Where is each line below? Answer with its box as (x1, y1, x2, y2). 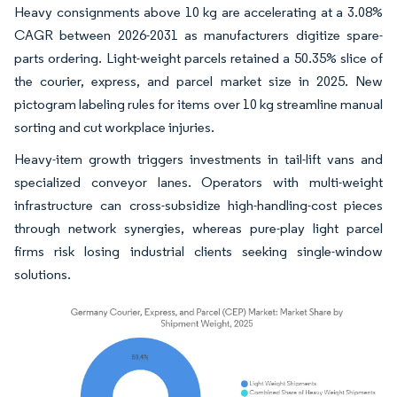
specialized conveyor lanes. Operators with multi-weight (14, 174, 383, 191)
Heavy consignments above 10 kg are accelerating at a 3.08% (14, 4, 383, 21)
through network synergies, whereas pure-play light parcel (14, 220, 383, 237)
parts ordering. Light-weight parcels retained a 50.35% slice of (14, 50, 383, 67)
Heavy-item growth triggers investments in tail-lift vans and (14, 151, 383, 168)
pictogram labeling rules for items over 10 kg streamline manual (14, 96, 383, 113)
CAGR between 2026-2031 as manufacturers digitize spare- (14, 27, 383, 44)
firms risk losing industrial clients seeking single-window (14, 243, 383, 261)
